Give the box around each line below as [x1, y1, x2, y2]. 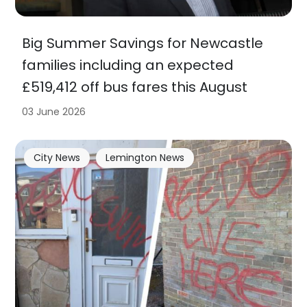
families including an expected [22, 55, 234, 75]
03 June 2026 [22, 104, 86, 119]
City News [33, 151, 80, 165]
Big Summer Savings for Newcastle [22, 33, 264, 53]
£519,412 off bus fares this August [22, 77, 248, 97]
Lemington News [105, 151, 184, 165]
